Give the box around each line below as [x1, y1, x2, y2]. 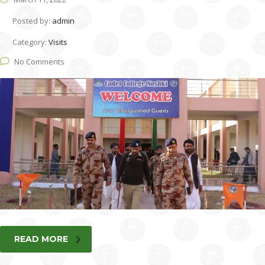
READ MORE [14, 234, 68, 245]
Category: [12, 37, 49, 48]
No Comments [14, 56, 64, 67]
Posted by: [12, 15, 52, 27]
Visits [49, 37, 67, 48]
